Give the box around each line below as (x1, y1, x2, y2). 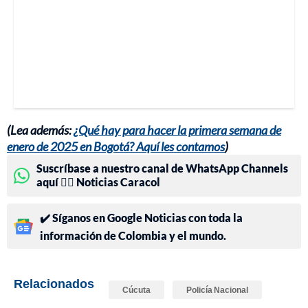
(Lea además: (7, 122, 74, 138)
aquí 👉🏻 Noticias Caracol (36, 175, 160, 189)
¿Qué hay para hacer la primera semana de (74, 122, 281, 138)
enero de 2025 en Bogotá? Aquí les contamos (7, 139, 225, 155)
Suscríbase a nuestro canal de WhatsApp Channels (36, 162, 288, 175)
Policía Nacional (186, 285, 248, 296)
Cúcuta (122, 285, 151, 296)
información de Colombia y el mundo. (40, 229, 226, 243)
